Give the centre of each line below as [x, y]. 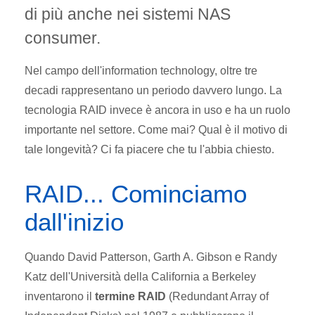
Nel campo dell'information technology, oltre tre [141, 70]
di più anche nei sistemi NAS [128, 14]
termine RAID [130, 296]
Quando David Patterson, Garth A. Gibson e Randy [151, 257]
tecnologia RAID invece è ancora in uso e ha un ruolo [157, 110]
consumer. [63, 38]
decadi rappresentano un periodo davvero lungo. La [153, 90]
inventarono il [60, 296]
